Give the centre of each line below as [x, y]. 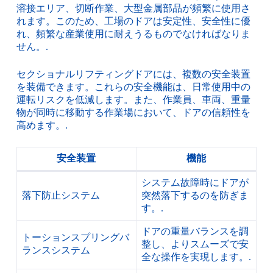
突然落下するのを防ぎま [195, 196]
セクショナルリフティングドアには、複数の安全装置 [133, 74]
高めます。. [42, 126]
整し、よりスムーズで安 [195, 244]
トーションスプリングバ [75, 238]
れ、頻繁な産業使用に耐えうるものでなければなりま [133, 34]
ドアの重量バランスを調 [195, 232]
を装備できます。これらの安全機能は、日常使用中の [133, 87]
